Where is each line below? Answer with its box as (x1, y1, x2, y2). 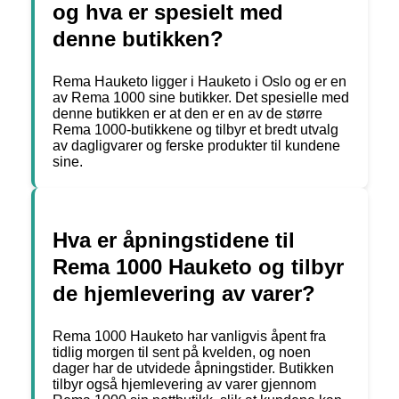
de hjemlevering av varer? (53, 281, 315, 306)
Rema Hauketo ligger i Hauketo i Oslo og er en (53, 74, 346, 90)
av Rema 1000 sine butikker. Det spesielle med (53, 90, 349, 106)
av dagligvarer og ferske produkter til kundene (53, 138, 340, 154)
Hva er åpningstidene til (53, 228, 295, 253)
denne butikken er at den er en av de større (53, 106, 322, 122)
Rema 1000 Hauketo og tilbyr (53, 255, 344, 280)
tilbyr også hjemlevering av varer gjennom (53, 377, 316, 393)
